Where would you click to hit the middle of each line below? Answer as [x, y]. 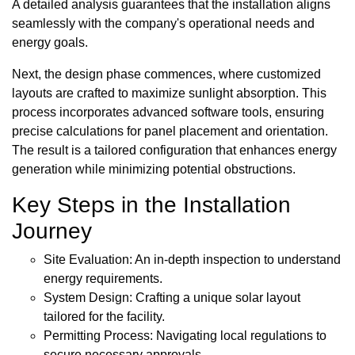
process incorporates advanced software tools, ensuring [168, 113]
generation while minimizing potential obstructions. [154, 170]
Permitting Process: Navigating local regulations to [185, 336]
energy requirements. [103, 279]
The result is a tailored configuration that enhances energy [174, 151]
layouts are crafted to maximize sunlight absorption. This [169, 94]
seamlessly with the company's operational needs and [163, 24]
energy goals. [50, 43]
